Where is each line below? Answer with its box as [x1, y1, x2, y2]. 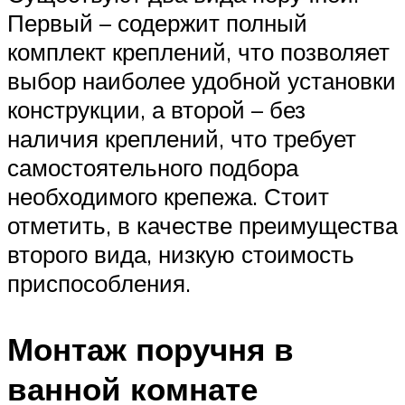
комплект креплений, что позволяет [7, 36, 390, 66]
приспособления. [7, 268, 191, 297]
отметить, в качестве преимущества [7, 210, 398, 240]
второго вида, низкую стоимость [7, 239, 354, 268]
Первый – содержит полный [7, 7, 307, 37]
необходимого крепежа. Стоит [7, 181, 329, 211]
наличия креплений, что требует [7, 123, 356, 153]
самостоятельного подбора [7, 152, 298, 182]
